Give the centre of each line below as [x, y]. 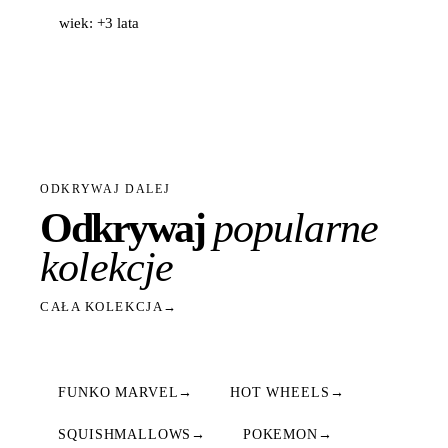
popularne [295, 228]
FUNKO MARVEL [118, 392]
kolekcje [107, 267]
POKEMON [280, 435]
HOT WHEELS [280, 392]
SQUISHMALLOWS [125, 435]
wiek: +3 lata [99, 23]
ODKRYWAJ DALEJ [105, 189]
